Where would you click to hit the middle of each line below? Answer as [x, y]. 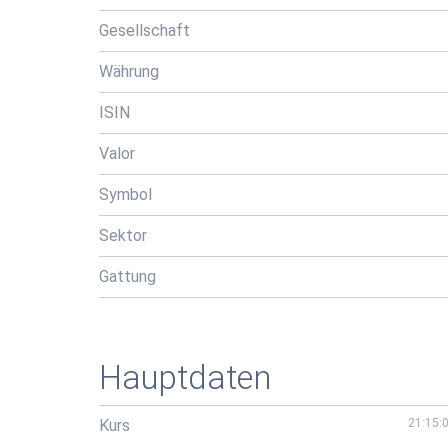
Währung [129, 71]
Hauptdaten [185, 377]
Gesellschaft [144, 30]
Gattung [127, 276]
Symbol [125, 194]
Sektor [123, 235]
